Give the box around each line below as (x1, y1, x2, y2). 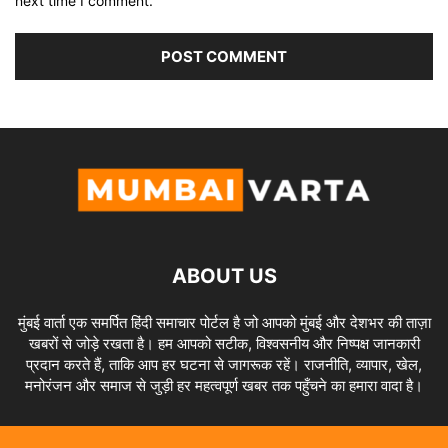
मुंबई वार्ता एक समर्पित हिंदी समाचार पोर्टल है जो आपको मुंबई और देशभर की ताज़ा (17, 312, 431, 332)
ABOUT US (171, 263, 277, 288)
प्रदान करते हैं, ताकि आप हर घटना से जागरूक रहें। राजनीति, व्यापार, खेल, (26, 354, 422, 374)
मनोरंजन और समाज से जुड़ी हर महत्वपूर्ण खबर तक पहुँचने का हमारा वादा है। (25, 375, 423, 395)
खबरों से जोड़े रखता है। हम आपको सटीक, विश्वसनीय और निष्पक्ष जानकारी (28, 333, 420, 353)
